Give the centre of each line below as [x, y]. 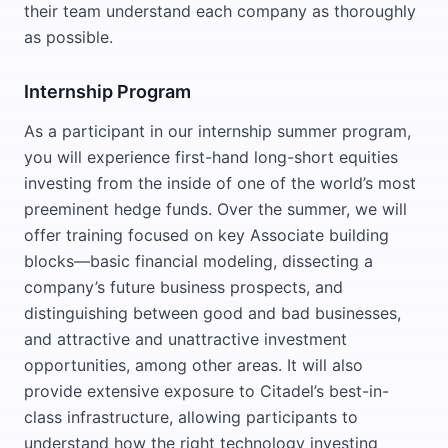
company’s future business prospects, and [183, 287]
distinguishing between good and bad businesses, [212, 313]
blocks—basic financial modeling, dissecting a [198, 261]
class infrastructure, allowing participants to [191, 417]
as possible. [68, 37]
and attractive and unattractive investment [185, 339]
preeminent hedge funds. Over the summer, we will [215, 209]
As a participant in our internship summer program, [217, 131]
